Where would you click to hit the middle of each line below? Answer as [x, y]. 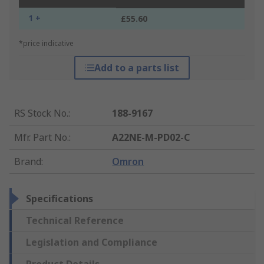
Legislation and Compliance [92, 242]
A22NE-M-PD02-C [151, 138]
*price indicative [46, 44]
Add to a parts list [136, 68]
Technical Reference [75, 221]
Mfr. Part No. [42, 138]
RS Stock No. [41, 113]
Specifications [60, 199]
